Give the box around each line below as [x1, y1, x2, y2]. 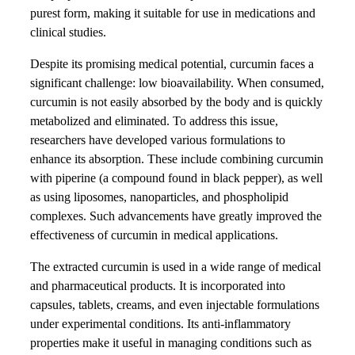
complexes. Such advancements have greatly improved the [30, 208, 322, 223]
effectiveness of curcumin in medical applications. [30, 227, 278, 242]
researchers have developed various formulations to [30, 132, 285, 147]
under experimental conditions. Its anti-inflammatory [30, 316, 291, 330]
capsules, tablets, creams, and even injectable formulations [30, 297, 319, 311]
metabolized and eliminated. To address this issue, [30, 113, 278, 128]
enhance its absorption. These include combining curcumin [30, 151, 323, 166]
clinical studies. [30, 25, 106, 39]
